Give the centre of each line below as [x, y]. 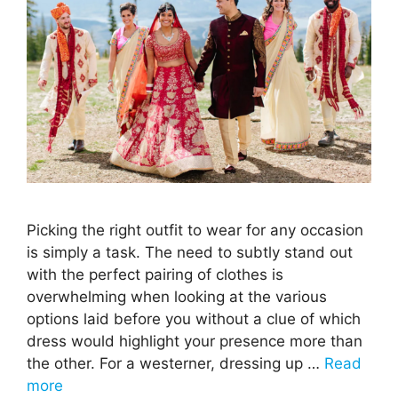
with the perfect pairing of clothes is [155, 275]
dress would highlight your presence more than [195, 342]
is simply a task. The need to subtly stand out [190, 253]
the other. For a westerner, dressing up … [175, 364]
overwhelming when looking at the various [177, 297]
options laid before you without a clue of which [194, 319]
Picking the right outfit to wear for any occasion [195, 231]
